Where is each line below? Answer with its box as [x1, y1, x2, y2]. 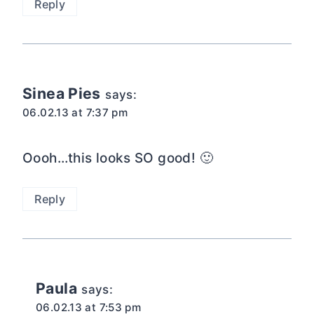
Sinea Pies [22, 84, 101, 103]
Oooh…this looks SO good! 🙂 [22, 149, 213, 166]
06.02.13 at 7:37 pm [22, 106, 128, 120]
